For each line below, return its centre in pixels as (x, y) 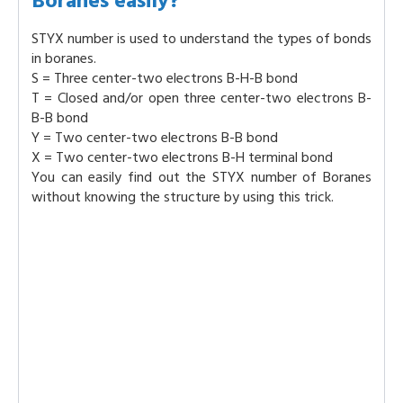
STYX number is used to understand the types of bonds (201, 39)
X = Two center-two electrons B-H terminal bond (182, 157)
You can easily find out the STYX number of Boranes (201, 177)
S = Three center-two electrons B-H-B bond (165, 78)
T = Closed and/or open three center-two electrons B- (201, 98)
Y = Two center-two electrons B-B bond (155, 138)
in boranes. (64, 58)
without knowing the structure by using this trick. (183, 197)
